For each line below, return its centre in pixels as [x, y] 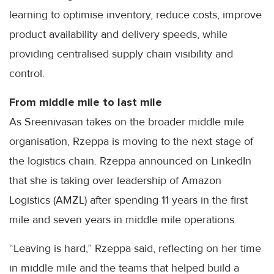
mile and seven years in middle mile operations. [123, 220]
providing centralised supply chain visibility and [121, 54]
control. [27, 74]
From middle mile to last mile [86, 102]
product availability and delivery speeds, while [118, 35]
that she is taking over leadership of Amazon [115, 181]
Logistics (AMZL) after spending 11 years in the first [128, 200]
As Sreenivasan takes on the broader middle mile [127, 122]
